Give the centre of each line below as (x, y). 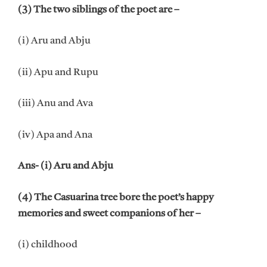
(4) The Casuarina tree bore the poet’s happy (116, 197)
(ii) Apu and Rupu (58, 72)
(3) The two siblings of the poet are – (99, 10)
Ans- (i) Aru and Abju (66, 166)
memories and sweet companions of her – (109, 213)
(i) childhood (48, 245)
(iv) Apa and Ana (55, 135)
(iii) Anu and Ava (55, 104)
